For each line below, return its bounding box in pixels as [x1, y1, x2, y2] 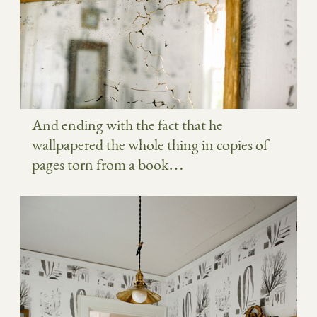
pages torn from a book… [32, 155, 184, 175]
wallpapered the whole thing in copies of [32, 135, 268, 155]
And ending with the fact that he [32, 115, 223, 135]
